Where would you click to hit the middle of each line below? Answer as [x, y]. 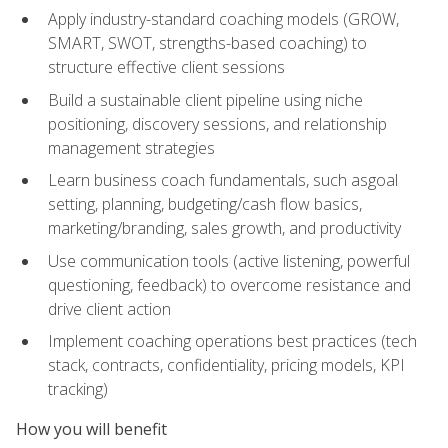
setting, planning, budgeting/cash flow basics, [205, 204]
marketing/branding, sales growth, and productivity [224, 228]
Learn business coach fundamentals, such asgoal [223, 180]
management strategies [131, 147]
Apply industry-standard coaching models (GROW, [223, 18]
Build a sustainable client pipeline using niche [205, 99]
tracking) [78, 389]
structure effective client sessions [166, 66]
